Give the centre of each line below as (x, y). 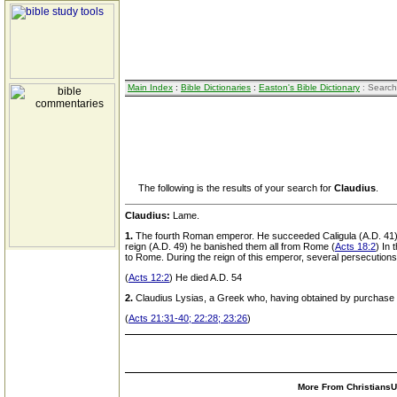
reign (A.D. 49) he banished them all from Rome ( (230, 246)
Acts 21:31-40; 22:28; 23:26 (188, 318)
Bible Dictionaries (216, 87)
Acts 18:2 (355, 246)
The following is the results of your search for (230, 188)
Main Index (150, 87)
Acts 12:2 (149, 277)
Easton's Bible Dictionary (309, 87)
